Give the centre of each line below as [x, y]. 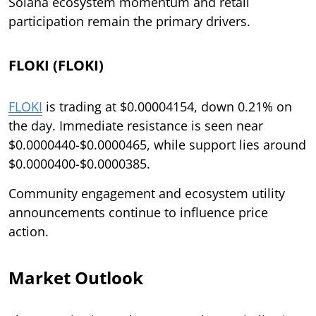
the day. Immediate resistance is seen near [136, 125]
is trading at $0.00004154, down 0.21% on [167, 106]
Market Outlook [76, 277]
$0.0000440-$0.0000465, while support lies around [157, 144]
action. [29, 231]
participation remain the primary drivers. [129, 21]
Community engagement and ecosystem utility [147, 193]
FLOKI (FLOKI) [56, 65]
